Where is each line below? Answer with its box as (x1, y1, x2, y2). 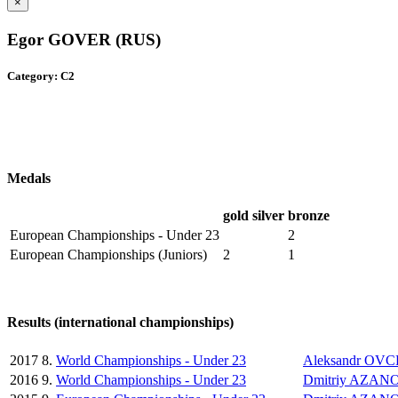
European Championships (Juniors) (10, 247, 207, 263)
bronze (288, 208, 330, 224)
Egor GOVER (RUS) (7, 30, 161, 50)
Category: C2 (7, 69, 75, 84)
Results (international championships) (7, 314, 234, 330)
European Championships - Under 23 (10, 227, 219, 243)
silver (252, 208, 284, 224)
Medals (7, 170, 51, 186)
